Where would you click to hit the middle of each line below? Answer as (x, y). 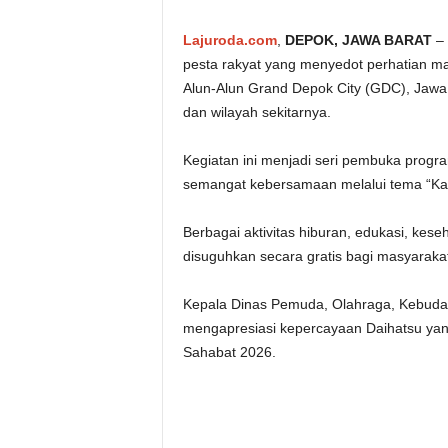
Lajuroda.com (229, 40)
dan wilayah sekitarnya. (256, 112)
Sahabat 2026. (229, 352)
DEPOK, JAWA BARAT (358, 40)
